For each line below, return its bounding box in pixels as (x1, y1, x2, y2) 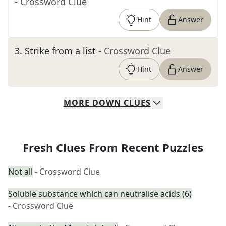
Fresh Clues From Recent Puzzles (23, 140, 203, 155)
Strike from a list (25, 45, 96, 57)
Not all (8, 166, 33, 177)
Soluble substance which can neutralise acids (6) (8, 188, 192, 199)
